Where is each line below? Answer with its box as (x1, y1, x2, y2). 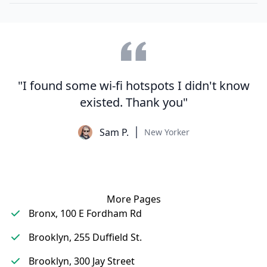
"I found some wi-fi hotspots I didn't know (17, 77, 250, 94)
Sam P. (99, 126, 129, 139)
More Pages (106, 193, 161, 206)
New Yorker (144, 126, 190, 138)
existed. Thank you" (79, 94, 188, 110)
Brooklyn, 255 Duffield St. (29, 231, 142, 244)
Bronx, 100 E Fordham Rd (29, 207, 142, 220)
